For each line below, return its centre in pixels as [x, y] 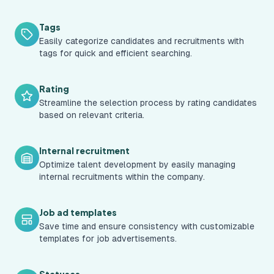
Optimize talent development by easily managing [137, 165]
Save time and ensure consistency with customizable [147, 226]
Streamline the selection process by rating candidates [148, 103]
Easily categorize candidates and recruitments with [142, 41]
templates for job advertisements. [108, 239]
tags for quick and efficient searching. [116, 53]
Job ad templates [78, 212]
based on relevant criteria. [92, 115]
